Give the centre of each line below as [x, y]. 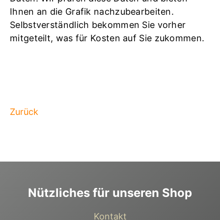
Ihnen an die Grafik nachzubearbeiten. [92, 11]
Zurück [24, 111]
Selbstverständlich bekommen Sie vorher [98, 25]
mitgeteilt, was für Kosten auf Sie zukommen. [107, 38]
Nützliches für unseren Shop [110, 192]
